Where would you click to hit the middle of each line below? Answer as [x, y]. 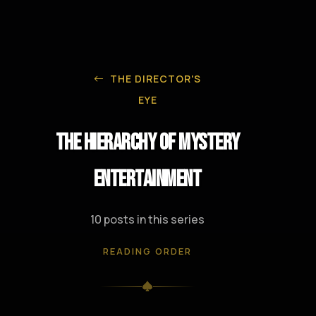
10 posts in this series [147, 220]
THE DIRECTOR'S [154, 79]
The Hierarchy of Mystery [147, 143]
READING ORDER [147, 251]
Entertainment [147, 180]
